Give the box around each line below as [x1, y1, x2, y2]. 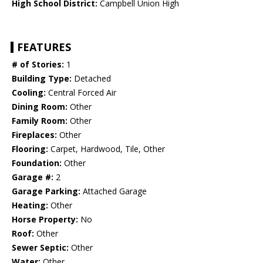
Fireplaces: [12, 129, 57, 141]
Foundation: [12, 157, 62, 169]
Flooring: [12, 143, 48, 155]
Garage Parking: [12, 186, 80, 197]
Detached [72, 73, 111, 85]
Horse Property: [12, 214, 78, 225]
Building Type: [12, 73, 72, 85]
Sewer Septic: [12, 242, 69, 254]
